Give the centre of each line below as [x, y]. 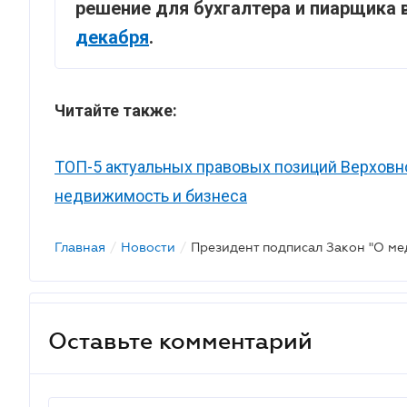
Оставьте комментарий [180, 340]
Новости [148, 247]
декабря [112, 37]
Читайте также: [116, 110]
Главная [80, 247]
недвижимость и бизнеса [151, 196]
